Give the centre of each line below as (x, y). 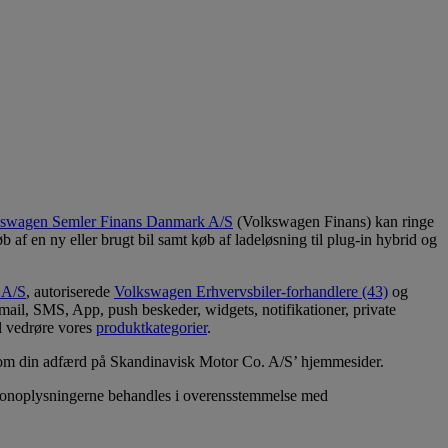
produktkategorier (151, 327)
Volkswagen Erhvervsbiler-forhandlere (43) (251, 291)
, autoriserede (70, 291)
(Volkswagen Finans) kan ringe (333, 221)
